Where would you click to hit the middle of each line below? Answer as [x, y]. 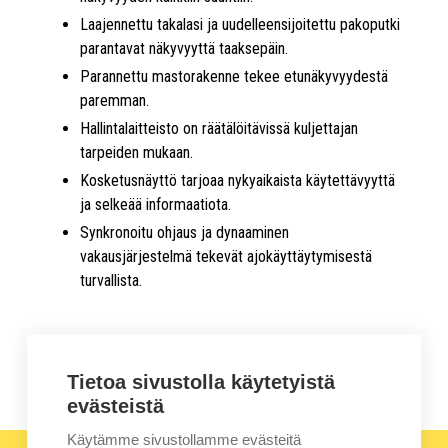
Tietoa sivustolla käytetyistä [201, 381]
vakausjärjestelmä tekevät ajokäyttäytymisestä [226, 256]
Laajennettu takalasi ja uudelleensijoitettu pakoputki [240, 24]
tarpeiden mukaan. [136, 152]
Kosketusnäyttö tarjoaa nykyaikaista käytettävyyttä [237, 180]
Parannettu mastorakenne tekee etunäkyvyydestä [234, 76]
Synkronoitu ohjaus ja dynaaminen [184, 232]
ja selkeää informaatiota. [155, 204]
